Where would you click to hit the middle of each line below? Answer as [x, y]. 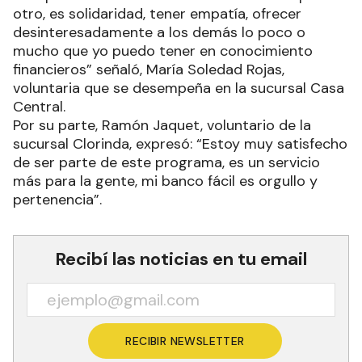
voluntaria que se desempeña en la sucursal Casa [179, 88]
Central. [39, 106]
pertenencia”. [59, 199]
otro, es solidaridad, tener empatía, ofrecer [157, 13]
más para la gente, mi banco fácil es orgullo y [165, 181]
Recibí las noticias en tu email [181, 259]
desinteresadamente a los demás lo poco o [159, 32]
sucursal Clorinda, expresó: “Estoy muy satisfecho [180, 143]
